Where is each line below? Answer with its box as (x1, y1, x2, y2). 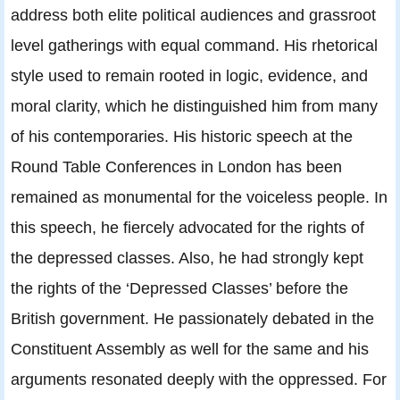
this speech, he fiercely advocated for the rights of (11, 218, 364, 237)
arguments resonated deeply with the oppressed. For (11, 370, 387, 389)
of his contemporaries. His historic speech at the (11, 127, 353, 146)
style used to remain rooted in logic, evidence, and (11, 66, 368, 86)
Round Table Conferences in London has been (11, 157, 342, 177)
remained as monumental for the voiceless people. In (11, 187, 387, 207)
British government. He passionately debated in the (11, 309, 374, 329)
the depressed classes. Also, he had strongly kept (11, 248, 363, 268)
